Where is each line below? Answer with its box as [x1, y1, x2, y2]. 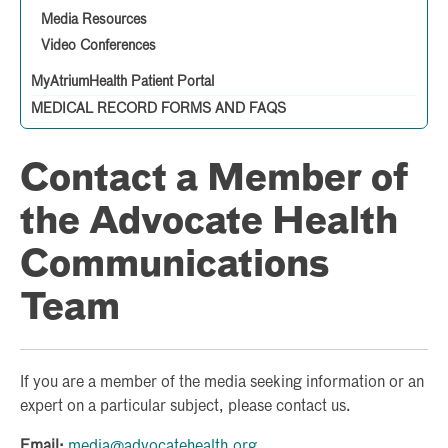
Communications [20, 247, 329, 284]
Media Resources [41, 12, 147, 27]
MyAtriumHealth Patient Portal [31, 74, 214, 89]
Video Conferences [41, 38, 156, 53]
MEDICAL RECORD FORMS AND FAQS [31, 101, 286, 116]
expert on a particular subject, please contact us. [20, 398, 351, 415]
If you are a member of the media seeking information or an [20, 374, 424, 391]
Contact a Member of [20, 161, 408, 198]
